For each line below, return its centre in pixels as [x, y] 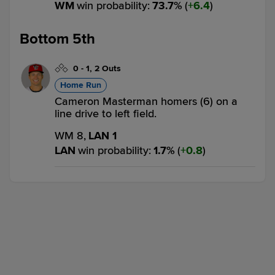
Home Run [81, 85]
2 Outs [108, 68]
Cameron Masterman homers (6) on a [146, 101]
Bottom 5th [57, 39]
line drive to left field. [106, 114]
